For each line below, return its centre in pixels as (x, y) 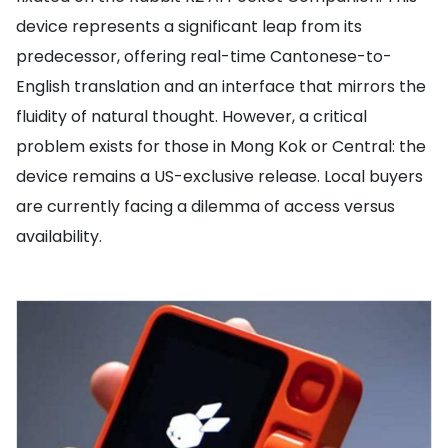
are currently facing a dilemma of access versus (205, 206)
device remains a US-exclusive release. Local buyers (219, 176)
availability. (59, 236)
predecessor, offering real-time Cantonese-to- (204, 56)
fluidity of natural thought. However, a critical (191, 116)
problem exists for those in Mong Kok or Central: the (221, 146)
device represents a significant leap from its (189, 26)
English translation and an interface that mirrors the (221, 86)
